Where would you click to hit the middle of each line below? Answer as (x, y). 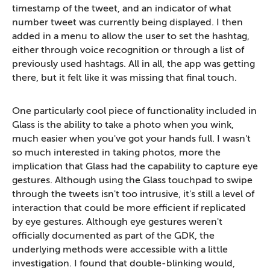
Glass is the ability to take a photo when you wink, (123, 125)
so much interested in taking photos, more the (116, 153)
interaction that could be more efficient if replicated (129, 208)
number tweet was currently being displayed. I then (127, 23)
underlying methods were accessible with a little (120, 250)
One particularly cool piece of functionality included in (134, 111)
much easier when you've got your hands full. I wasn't (131, 139)
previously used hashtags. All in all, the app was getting (133, 64)
